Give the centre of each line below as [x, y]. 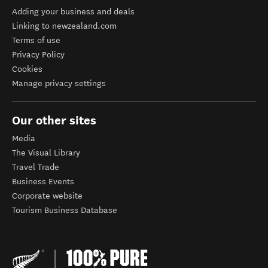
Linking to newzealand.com [64, 26]
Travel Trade [36, 167]
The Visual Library [46, 153]
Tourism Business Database [65, 210]
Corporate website [47, 196]
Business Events [43, 182]
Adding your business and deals [73, 12]
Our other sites [54, 120]
